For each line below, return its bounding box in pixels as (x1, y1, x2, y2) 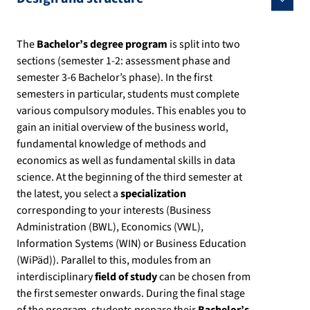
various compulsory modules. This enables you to (17, 103, 246, 119)
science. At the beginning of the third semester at (17, 170, 242, 185)
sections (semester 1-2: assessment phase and (17, 53, 230, 69)
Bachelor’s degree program (37, 37, 167, 53)
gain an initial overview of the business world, (17, 120, 228, 136)
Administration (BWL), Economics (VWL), (17, 219, 203, 235)
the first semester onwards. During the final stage (17, 286, 245, 302)
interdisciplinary (17, 269, 93, 285)
